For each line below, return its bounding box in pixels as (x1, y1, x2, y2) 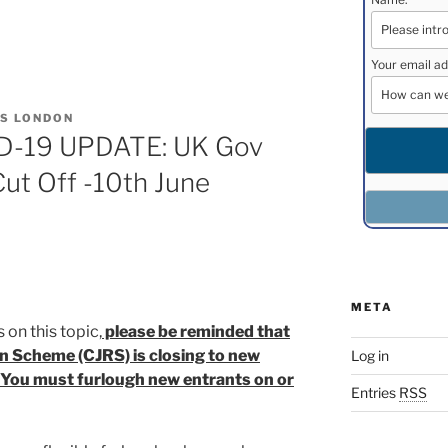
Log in (350, 347, 389, 364)
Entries (350, 384, 399, 401)
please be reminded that (102, 321, 290, 341)
